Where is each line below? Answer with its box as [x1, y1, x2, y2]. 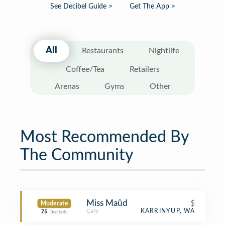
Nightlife [148, 47, 179, 55]
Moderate [40, 200, 68, 206]
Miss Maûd [86, 199, 128, 207]
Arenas [54, 82, 79, 90]
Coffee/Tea [65, 65, 104, 73]
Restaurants [81, 47, 124, 55]
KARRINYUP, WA [140, 208, 195, 214]
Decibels [49, 209, 67, 214]
